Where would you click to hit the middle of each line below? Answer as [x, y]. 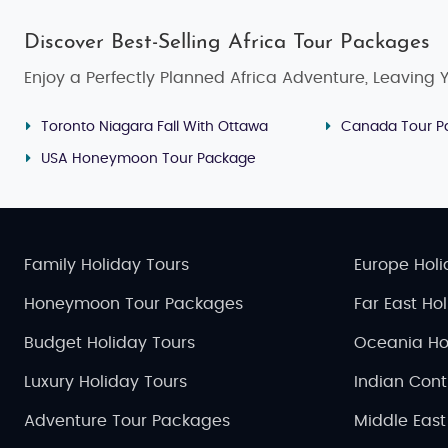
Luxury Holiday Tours [105, 381]
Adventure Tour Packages [127, 420]
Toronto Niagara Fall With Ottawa [154, 126]
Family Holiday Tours [106, 264]
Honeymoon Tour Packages [133, 303]
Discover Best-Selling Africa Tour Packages [227, 42]
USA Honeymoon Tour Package [148, 158]
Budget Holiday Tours [109, 342]
